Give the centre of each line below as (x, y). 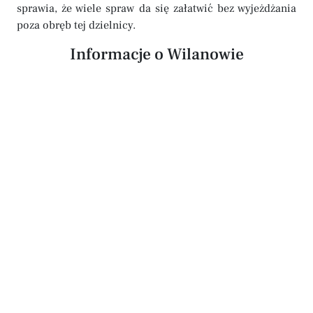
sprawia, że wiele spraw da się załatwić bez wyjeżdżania (156, 8)
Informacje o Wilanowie (156, 54)
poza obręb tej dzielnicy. (76, 25)
